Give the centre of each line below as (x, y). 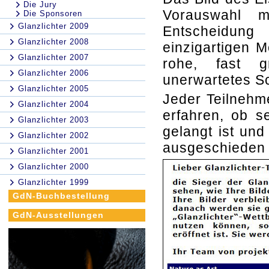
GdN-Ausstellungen (58, 215)
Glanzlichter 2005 (53, 89)
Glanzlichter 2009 (53, 26)
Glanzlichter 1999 (53, 182)
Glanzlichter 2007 (53, 57)
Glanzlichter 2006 (53, 73)
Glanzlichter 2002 (53, 135)
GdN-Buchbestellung (61, 196)
